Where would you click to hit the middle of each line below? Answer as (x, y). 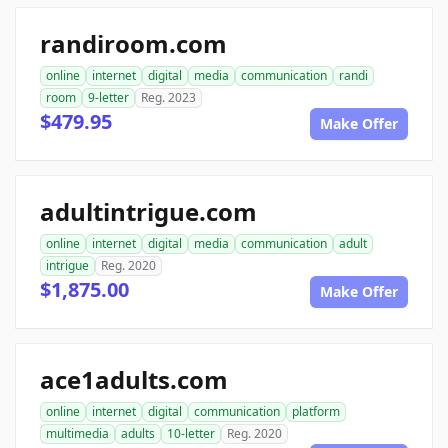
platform (316, 411)
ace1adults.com (134, 379)
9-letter (108, 97)
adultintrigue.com (148, 211)
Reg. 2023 (168, 97)
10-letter (191, 433)
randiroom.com (133, 43)
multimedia (77, 433)
